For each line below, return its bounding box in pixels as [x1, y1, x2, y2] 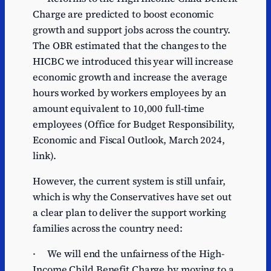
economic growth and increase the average [33, 70, 227, 83]
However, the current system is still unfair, [33, 174, 226, 188]
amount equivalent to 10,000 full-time [33, 101, 205, 115]
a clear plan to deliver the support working [33, 205, 226, 219]
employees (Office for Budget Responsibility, [33, 117, 235, 131]
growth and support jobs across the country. [33, 22, 230, 36]
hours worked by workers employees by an [33, 85, 227, 99]
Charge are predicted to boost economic [33, 7, 214, 21]
